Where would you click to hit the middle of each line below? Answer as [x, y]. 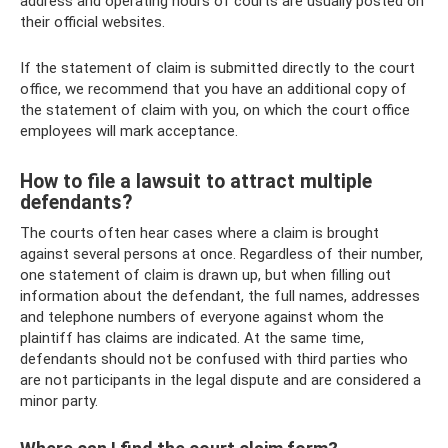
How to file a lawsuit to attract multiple [196, 182]
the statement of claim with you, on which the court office [215, 110]
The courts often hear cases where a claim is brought [199, 233]
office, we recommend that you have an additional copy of [213, 89]
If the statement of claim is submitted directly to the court [217, 68]
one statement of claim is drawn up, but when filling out [205, 275]
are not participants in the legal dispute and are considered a [220, 380]
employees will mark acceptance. [129, 131]
